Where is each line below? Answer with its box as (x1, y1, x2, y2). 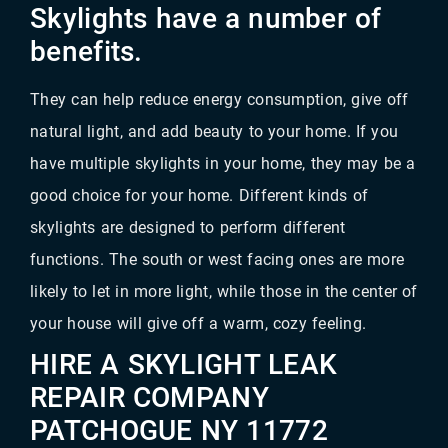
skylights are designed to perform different (30, 217, 346, 237)
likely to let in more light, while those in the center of (30, 281, 418, 301)
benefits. (30, 34, 143, 68)
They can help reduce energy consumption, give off (30, 89, 409, 109)
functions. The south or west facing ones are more (30, 249, 405, 269)
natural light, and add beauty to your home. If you (30, 121, 399, 141)
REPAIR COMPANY (30, 380, 269, 414)
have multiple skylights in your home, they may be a (30, 153, 416, 173)
